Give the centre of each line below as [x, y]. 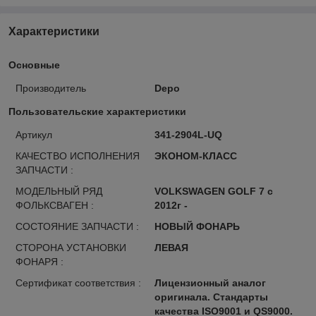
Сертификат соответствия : [78, 282]
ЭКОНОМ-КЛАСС [195, 156]
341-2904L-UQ [188, 134]
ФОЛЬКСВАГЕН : [55, 205]
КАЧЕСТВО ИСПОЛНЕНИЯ [78, 156]
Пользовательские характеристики [97, 111]
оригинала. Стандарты [211, 297]
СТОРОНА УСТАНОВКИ [71, 247]
